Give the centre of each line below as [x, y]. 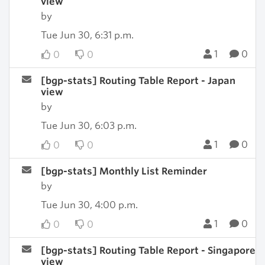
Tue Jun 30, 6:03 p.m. [88, 126]
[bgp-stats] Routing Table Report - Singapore [148, 251]
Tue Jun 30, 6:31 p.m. [87, 35]
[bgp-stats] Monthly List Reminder [124, 171]
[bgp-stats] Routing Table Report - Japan [138, 81]
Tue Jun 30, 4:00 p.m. [89, 205]
